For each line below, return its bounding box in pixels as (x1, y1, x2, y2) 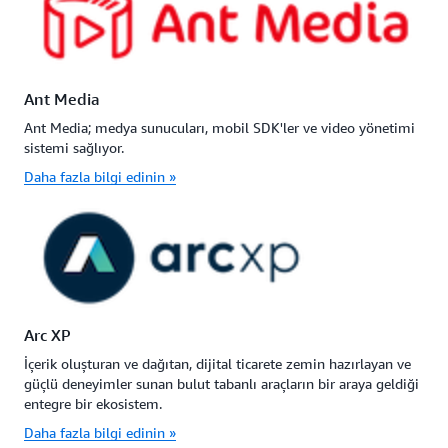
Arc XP (24, 324, 71, 345)
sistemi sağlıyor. (24, 138, 124, 156)
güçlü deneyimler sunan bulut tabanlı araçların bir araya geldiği (24, 374, 419, 392)
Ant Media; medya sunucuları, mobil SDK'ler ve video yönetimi (24, 118, 415, 136)
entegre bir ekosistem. (24, 394, 162, 412)
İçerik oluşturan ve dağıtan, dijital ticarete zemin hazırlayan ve (24, 354, 411, 372)
